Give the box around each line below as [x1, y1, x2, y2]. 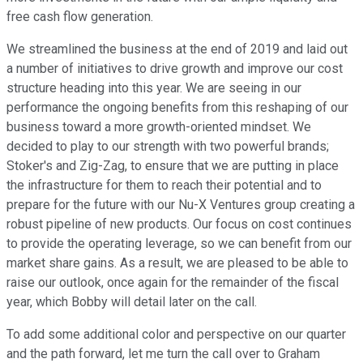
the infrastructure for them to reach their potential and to [6, 177, 322, 194]
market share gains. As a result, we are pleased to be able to [6, 255, 348, 271]
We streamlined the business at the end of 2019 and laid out [6, 41, 348, 58]
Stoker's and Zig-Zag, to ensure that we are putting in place [6, 158, 339, 174]
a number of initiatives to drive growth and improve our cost [6, 61, 343, 77]
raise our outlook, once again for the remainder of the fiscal [6, 275, 339, 291]
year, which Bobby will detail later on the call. [6, 294, 257, 310]
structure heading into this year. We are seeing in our [6, 80, 301, 96]
